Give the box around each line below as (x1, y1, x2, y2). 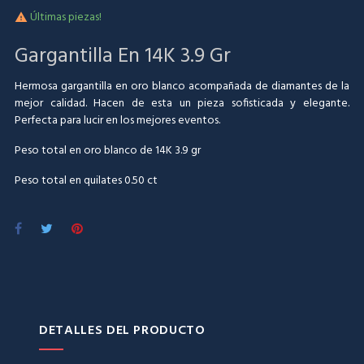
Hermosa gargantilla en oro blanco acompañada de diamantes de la (15, 77, 349, 96)
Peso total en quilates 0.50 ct (15, 171, 158, 190)
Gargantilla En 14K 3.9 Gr (15, 40, 231, 73)
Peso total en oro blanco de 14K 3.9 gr (15, 141, 201, 160)
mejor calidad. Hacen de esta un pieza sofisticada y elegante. (15, 94, 349, 113)
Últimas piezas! (28, 8, 102, 27)
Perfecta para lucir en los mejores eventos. (15, 111, 220, 130)
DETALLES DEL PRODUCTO (39, 320, 206, 341)
